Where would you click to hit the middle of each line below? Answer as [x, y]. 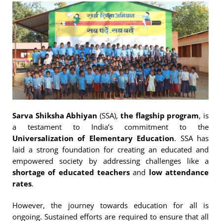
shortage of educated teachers [71, 172]
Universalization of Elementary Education [93, 138]
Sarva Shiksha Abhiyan [55, 115]
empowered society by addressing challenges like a [110, 161]
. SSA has [192, 138]
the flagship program [160, 115]
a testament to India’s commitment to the [110, 127]
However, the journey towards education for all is [110, 205]
